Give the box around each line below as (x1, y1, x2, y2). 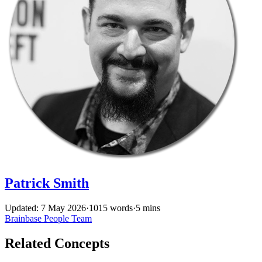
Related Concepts (5, 235, 109, 251)
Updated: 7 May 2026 (5, 202, 86, 213)
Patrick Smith (5, 175, 89, 191)
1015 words (89, 202, 133, 213)
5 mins (136, 202, 160, 213)
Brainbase (5, 213, 44, 223)
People (44, 213, 71, 223)
